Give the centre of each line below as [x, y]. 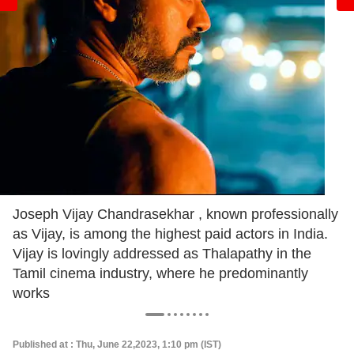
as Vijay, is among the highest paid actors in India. [170, 234]
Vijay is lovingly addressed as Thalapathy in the [162, 254]
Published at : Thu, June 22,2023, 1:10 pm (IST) [117, 345]
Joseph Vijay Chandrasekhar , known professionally [175, 214]
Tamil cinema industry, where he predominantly [160, 273]
